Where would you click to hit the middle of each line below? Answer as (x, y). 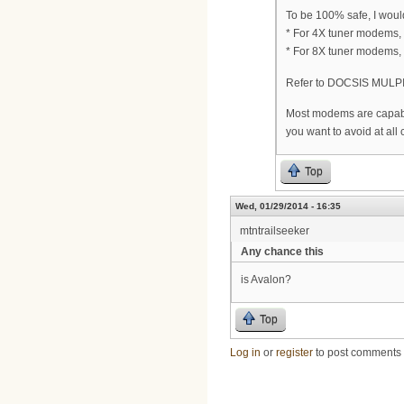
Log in (245, 352)
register (294, 352)
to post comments (357, 352)
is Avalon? (266, 280)
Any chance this (282, 252)
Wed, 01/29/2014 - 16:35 (288, 207)
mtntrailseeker (275, 231)
